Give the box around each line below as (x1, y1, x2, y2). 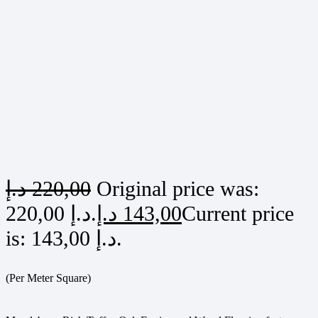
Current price (182, 201, 294, 225)
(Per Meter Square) (6, 271, 91, 284)
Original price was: (97, 176, 259, 200)
